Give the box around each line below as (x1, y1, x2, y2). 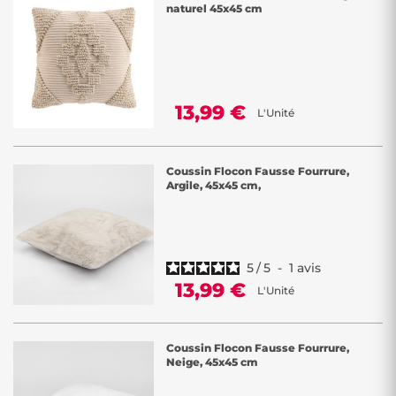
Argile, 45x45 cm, (166, 179, 261, 192)
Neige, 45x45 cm (166, 355, 258, 369)
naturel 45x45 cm (166, 2, 263, 15)
